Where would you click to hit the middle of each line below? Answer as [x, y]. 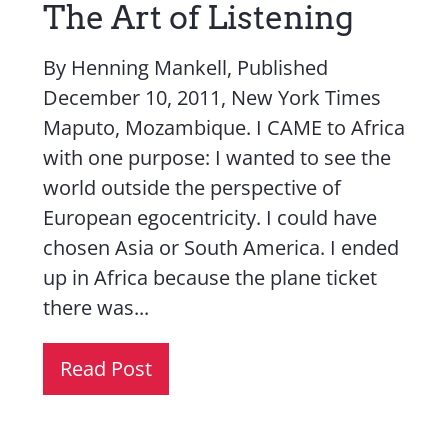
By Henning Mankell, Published [186, 67]
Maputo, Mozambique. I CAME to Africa [224, 127]
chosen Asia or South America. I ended [221, 247]
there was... [96, 307]
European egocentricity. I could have [210, 217]
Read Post [106, 368]
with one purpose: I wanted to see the [217, 157]
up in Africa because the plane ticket [210, 277]
